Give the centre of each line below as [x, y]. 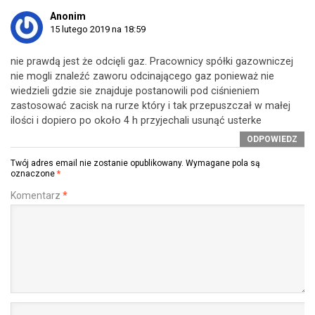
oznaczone [34, 173]
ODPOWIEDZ [272, 139]
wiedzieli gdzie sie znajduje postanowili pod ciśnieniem [135, 91]
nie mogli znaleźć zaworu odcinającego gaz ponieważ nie [142, 76]
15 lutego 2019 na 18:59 [98, 29]
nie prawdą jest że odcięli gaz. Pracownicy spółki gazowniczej [152, 61]
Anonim [68, 16]
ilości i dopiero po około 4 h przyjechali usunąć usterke [136, 120]
